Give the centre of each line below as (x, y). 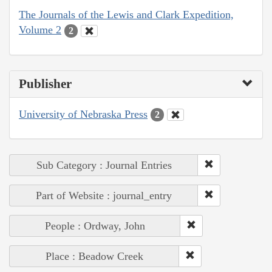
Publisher (45, 83)
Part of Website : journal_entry (104, 196)
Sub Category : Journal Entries (104, 165)
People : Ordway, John (95, 226)
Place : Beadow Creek (94, 257)
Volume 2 (40, 30)
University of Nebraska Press (83, 114)
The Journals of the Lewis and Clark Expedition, (126, 15)
